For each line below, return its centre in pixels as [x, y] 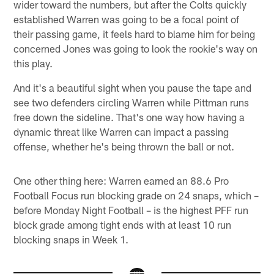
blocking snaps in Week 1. [71, 239]
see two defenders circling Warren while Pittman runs [131, 102]
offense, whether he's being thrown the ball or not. [124, 146]
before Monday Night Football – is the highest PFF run [131, 210]
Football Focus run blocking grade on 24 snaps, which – [136, 195]
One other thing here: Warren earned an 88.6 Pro [121, 181]
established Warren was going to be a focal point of [127, 19]
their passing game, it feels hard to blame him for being [135, 34]
